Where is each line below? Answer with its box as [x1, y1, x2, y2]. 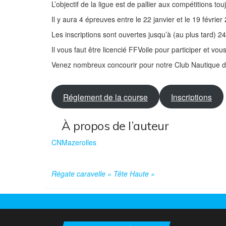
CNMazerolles [51, 137, 96, 147]
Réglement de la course [63, 91, 148, 102]
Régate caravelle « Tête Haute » [51, 168, 155, 179]
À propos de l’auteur [62, 118, 169, 133]
